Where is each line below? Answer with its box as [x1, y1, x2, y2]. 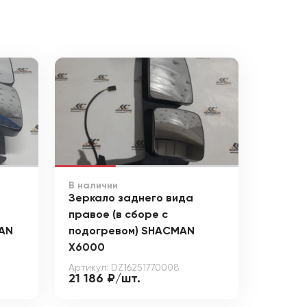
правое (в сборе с [68, 209, 168, 221]
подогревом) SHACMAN [68, 225, 195, 237]
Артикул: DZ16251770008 [68, 262, 180, 273]
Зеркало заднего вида [68, 193, 193, 204]
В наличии [68, 180, 118, 191]
